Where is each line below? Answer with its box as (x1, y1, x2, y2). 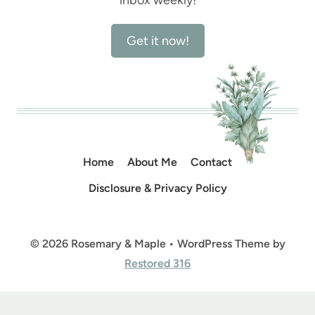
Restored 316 (124, 257, 191, 270)
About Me (127, 155, 177, 169)
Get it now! (126, 32, 189, 49)
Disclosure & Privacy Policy (88, 181, 227, 195)
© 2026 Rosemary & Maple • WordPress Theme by (30, 237, 285, 250)
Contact (191, 155, 233, 169)
